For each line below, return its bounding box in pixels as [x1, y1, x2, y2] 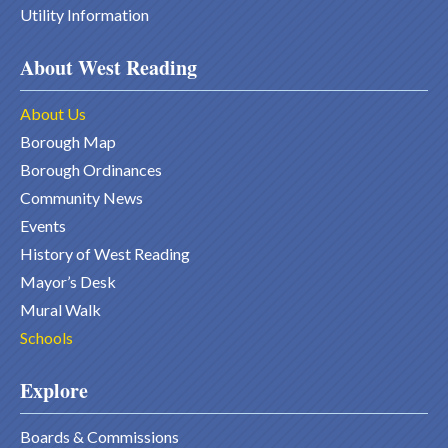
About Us [20, 104, 86, 124]
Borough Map [20, 132, 116, 152]
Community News [20, 188, 143, 208]
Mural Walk [20, 300, 101, 320]
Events [20, 216, 66, 236]
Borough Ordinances [20, 160, 162, 180]
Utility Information [20, 5, 149, 25]
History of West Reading [20, 244, 190, 264]
